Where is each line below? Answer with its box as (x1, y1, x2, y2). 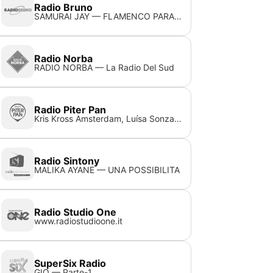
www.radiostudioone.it (34, 216, 123, 226)
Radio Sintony (34, 155, 100, 167)
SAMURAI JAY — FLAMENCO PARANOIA (174, 11, 182, 21)
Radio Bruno (34, 1, 93, 13)
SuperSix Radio (34, 257, 107, 269)
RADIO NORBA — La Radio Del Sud (34, 62, 175, 73)
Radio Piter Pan (34, 104, 107, 116)
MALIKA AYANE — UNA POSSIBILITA (34, 165, 180, 175)
